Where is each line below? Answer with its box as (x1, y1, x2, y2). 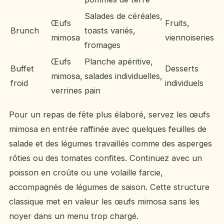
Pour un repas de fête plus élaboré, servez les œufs (9, 109, 210, 119)
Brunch (10, 25, 39, 35)
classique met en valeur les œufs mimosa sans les (9, 196, 199, 206)
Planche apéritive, (84, 56, 153, 66)
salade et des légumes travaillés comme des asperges (9, 138, 212, 148)
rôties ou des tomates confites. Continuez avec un (9, 152, 202, 163)
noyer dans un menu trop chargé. (9, 210, 138, 221)
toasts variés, (84, 25, 135, 35)
